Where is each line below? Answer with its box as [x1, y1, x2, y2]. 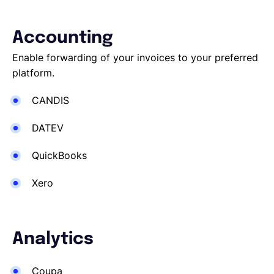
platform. [12, 67, 54, 80]
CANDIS [32, 94, 69, 107]
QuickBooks [32, 149, 87, 162]
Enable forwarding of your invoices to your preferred [12, 51, 258, 64]
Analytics [12, 231, 94, 249]
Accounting [12, 29, 113, 48]
